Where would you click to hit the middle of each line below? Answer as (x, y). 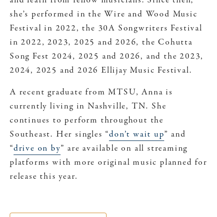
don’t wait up (137, 135)
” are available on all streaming (124, 149)
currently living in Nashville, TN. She (88, 107)
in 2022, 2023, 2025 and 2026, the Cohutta (101, 43)
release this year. (44, 177)
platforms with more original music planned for (108, 163)
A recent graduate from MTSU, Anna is (91, 93)
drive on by (37, 149)
